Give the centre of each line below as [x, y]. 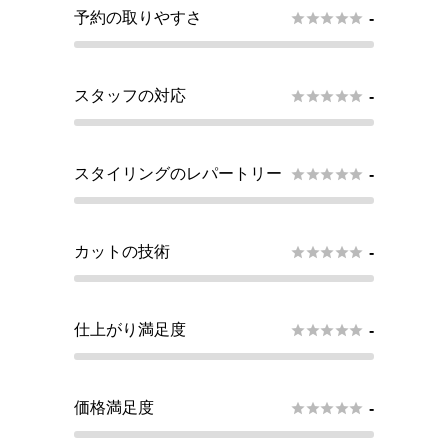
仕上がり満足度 [130, 330]
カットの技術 [122, 252]
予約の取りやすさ [138, 18]
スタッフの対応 [130, 96]
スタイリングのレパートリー [178, 174]
